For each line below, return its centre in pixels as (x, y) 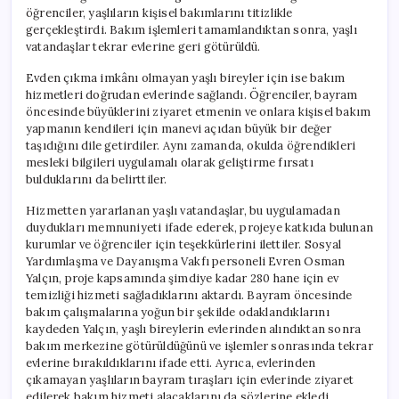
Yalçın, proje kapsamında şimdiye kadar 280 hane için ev (182, 278)
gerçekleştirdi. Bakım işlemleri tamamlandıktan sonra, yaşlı (191, 29)
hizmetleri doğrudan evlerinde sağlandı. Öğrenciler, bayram (192, 94)
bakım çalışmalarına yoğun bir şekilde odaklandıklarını (178, 312)
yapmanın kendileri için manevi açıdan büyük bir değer (179, 128)
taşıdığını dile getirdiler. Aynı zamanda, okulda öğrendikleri (191, 145)
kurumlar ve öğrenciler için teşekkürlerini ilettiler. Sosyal (183, 244)
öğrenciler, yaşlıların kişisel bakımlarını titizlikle (159, 12)
